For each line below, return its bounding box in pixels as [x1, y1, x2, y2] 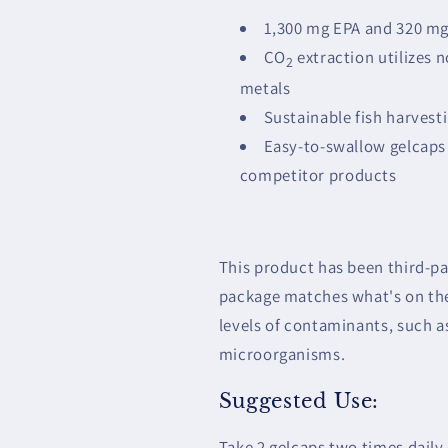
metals [239, 77, 291, 100]
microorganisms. [218, 342, 346, 365]
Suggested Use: [218, 388, 379, 413]
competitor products [239, 164, 397, 187]
